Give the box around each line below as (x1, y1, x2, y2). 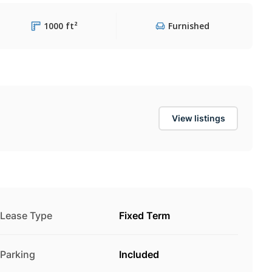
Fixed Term (119, 209, 170, 222)
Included (119, 248, 159, 260)
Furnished (168, 19, 209, 32)
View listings (171, 112, 225, 123)
